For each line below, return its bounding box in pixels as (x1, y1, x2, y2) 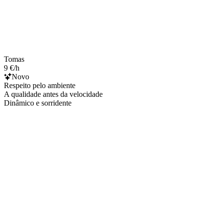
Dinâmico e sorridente (4, 98, 72, 107)
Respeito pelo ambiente (4, 81, 75, 90)
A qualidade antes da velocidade (4, 90, 103, 98)
